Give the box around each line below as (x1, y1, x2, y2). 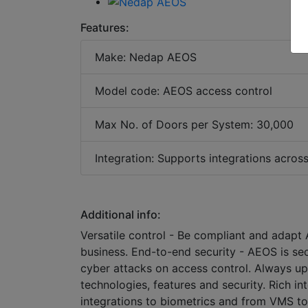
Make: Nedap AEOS (95, 50, 197, 65)
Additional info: (80, 208, 161, 222)
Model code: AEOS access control (95, 84, 272, 98)
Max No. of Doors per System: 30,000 (95, 118, 294, 132)
